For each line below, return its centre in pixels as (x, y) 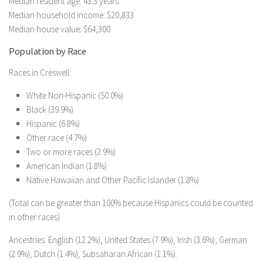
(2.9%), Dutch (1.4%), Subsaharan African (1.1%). (93, 254)
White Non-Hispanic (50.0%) (75, 95)
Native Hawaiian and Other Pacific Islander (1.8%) (113, 180)
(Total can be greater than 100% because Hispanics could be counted (131, 203)
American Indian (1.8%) (67, 166)
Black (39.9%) (50, 109)
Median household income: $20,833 (71, 15)
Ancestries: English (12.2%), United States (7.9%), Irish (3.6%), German (128, 240)
